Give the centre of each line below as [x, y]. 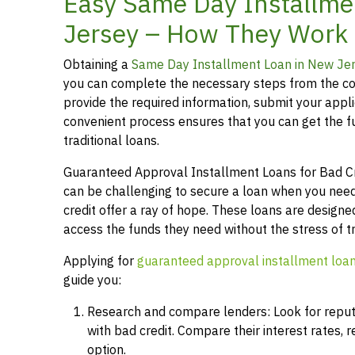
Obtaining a [97, 65]
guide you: [92, 280]
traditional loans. [111, 141]
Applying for [100, 261]
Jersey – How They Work [206, 34]
